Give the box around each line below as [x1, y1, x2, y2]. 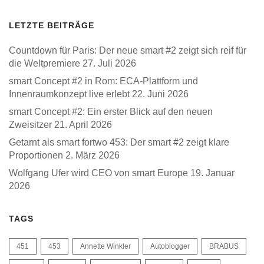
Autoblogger [150, 242, 190, 250]
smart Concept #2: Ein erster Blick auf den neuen [9, 106, 213, 117]
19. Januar [190, 167, 235, 178]
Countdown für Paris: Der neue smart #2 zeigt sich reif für [9, 45, 246, 55]
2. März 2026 [65, 150, 120, 160]
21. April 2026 [54, 119, 112, 130]
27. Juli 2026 [82, 58, 136, 68]
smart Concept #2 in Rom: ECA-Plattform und [9, 75, 198, 86]
